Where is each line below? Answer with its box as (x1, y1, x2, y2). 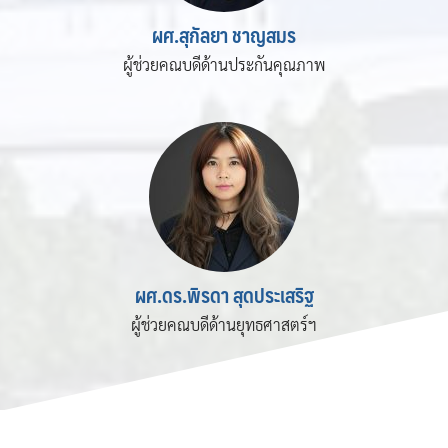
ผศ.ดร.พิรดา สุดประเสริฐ (134, 277, 314, 312)
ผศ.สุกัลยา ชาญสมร (152, 17, 296, 52)
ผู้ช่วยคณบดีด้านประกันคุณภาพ (123, 53, 325, 75)
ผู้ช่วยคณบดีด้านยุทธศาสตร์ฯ (131, 313, 317, 335)
